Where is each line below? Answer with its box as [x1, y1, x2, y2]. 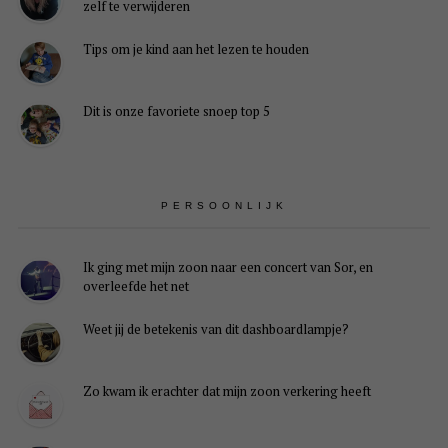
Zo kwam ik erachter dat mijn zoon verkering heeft [82, 382, 371, 401]
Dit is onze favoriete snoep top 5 [82, 102, 270, 121]
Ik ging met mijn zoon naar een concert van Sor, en [82, 258, 373, 277]
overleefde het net [82, 277, 189, 296]
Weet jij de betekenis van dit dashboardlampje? [82, 320, 349, 339]
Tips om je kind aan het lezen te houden [82, 40, 309, 59]
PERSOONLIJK [160, 200, 288, 212]
